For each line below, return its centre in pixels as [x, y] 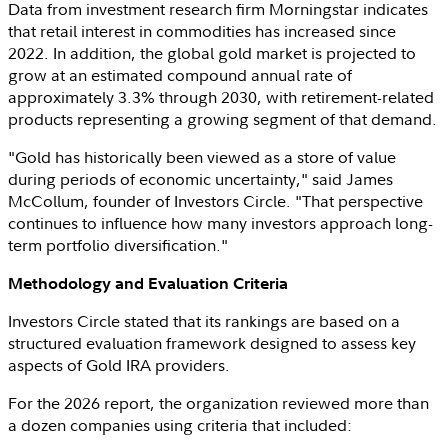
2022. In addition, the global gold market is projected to [212, 52]
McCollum [46, 200]
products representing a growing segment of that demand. [222, 118]
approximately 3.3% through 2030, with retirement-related [221, 96]
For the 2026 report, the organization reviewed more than [218, 402]
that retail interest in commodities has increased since [202, 30]
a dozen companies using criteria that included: [180, 424]
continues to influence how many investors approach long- [220, 222]
